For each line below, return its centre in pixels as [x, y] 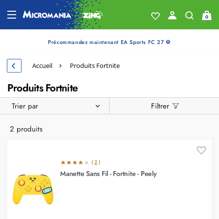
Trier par [25, 106]
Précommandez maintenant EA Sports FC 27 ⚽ [109, 42]
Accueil [42, 66]
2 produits [26, 129]
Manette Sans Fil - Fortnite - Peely [109, 174]
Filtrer [160, 106]
